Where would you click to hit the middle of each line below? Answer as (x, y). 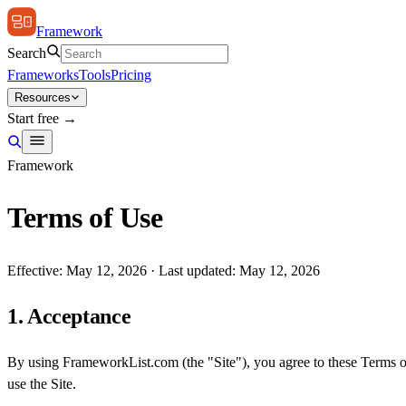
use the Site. (42, 383)
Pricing (131, 75)
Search (27, 53)
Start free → (42, 118)
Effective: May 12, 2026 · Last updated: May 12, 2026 (164, 270)
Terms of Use (85, 218)
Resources (43, 97)
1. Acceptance (69, 316)
